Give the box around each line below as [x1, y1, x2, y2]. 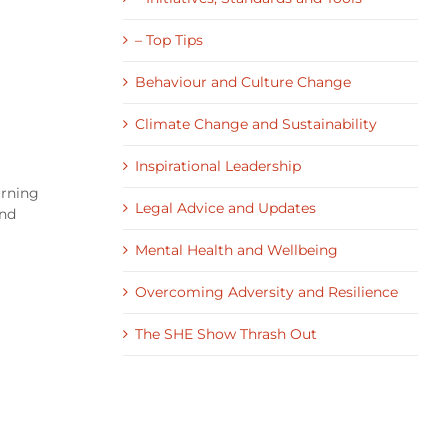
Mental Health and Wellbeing [134, 241, 338, 259]
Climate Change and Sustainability [134, 115, 377, 133]
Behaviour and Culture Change [134, 73, 351, 91]
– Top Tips [134, 31, 203, 49]
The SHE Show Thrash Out [134, 325, 317, 343]
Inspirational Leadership [134, 157, 301, 175]
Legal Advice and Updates [134, 199, 316, 217]
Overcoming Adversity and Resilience [134, 283, 398, 301]
